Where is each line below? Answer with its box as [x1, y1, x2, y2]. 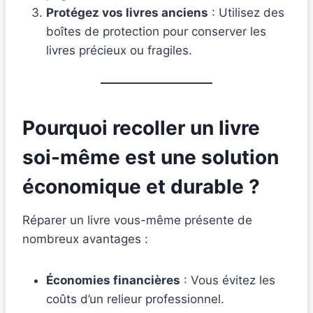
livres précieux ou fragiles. [46, 43, 192, 58]
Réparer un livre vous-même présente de [22, 213, 252, 228]
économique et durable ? [22, 175, 260, 199]
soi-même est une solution [22, 145, 279, 170]
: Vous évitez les [180, 273, 275, 288]
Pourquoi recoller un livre [22, 116, 260, 140]
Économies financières [46, 273, 180, 288]
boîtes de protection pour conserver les [46, 24, 266, 39]
